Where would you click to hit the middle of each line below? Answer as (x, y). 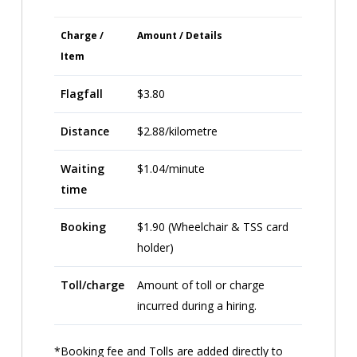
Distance (85, 131)
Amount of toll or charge (201, 284)
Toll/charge (93, 284)
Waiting (83, 168)
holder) (156, 247)
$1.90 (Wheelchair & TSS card (213, 226)
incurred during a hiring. (197, 305)
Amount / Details (180, 35)
